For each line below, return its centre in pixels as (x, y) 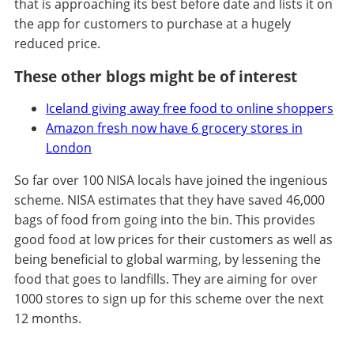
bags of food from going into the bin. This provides (164, 220)
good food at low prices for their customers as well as (173, 240)
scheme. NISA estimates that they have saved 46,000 (169, 200)
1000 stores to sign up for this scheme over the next (169, 299)
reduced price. (57, 44)
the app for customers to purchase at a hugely (152, 24)
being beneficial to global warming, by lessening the (167, 260)
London (68, 148)
